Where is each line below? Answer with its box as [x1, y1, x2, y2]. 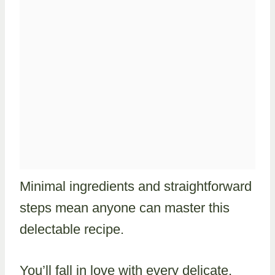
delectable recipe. [20, 221, 124, 237]
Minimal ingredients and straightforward [20, 178, 252, 194]
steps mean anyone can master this [20, 199, 230, 215]
